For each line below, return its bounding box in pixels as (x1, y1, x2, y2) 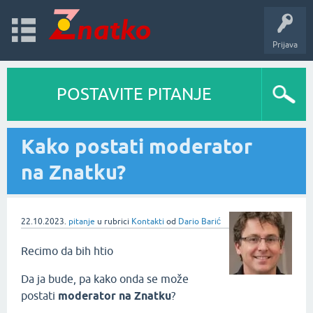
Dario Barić (178, 217, 221, 226)
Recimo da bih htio (21, 245, 113, 257)
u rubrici (97, 217, 131, 226)
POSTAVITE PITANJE (57, 85, 212, 103)
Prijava (272, 40, 298, 50)
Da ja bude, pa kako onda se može (21, 272, 189, 285)
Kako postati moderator (21, 134, 252, 159)
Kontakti (131, 217, 164, 226)
